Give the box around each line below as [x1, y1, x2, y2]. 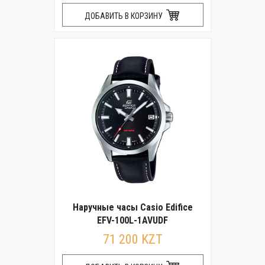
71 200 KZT [102, 232, 163, 247]
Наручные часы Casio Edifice [72, 202, 193, 213]
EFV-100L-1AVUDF [97, 215, 168, 226]
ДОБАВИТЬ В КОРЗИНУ [84, 11, 164, 21]
